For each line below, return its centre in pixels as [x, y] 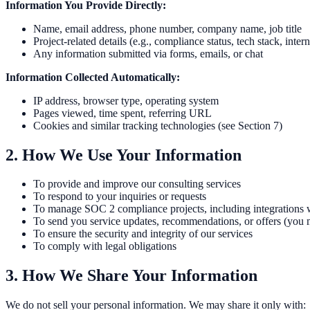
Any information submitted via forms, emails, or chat [148, 53]
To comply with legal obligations [105, 246]
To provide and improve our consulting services [137, 184]
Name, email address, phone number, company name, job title [167, 28]
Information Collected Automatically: [93, 77]
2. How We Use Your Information [124, 155]
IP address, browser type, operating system [126, 100]
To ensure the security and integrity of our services [143, 234]
